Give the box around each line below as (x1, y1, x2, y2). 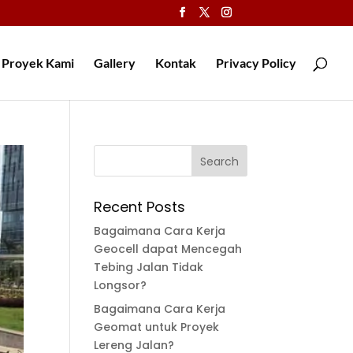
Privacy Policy (216, 55, 296, 71)
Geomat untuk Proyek (94, 319, 220, 335)
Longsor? (94, 277, 147, 293)
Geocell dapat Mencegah (94, 241, 243, 257)
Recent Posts (94, 197, 186, 217)
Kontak (155, 55, 196, 71)
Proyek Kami (2, 55, 74, 71)
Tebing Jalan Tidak (94, 259, 204, 275)
